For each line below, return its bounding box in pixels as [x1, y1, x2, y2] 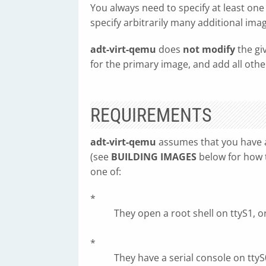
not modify [183, 43, 235, 56]
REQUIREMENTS [90, 104, 212, 126]
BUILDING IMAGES [111, 150, 197, 163]
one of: [90, 165, 121, 178]
